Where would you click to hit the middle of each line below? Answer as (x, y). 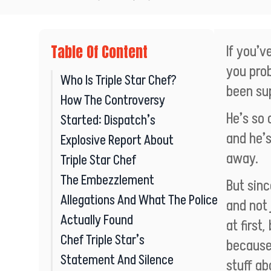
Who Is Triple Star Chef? (119, 80)
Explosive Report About (117, 140)
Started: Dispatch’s (108, 120)
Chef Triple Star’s (103, 240)
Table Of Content (99, 52)
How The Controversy (113, 100)
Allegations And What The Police (139, 200)
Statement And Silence (117, 260)
